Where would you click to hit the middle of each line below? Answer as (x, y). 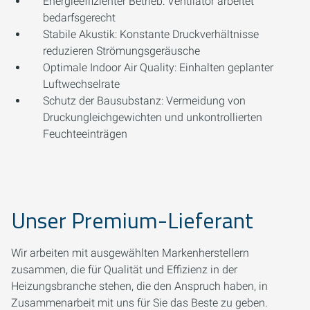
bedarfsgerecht (79, 18)
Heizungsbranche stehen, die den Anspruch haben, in (139, 286)
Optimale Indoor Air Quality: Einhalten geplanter (158, 68)
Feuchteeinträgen (85, 134)
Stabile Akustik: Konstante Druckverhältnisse (151, 35)
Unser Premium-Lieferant (132, 220)
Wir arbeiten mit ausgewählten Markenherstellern (130, 253)
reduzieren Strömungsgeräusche (121, 51)
